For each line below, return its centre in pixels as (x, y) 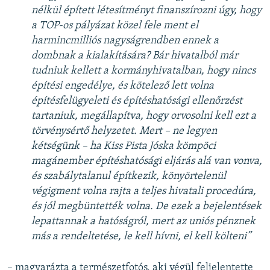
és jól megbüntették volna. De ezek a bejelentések (146, 207)
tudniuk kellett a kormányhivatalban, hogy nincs (143, 71)
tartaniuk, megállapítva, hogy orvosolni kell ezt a (144, 116)
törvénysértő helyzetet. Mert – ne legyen (124, 131)
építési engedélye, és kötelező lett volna (123, 86)
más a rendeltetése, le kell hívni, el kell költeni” (141, 237)
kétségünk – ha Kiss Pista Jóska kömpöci (124, 146)
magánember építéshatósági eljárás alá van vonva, (147, 162)
